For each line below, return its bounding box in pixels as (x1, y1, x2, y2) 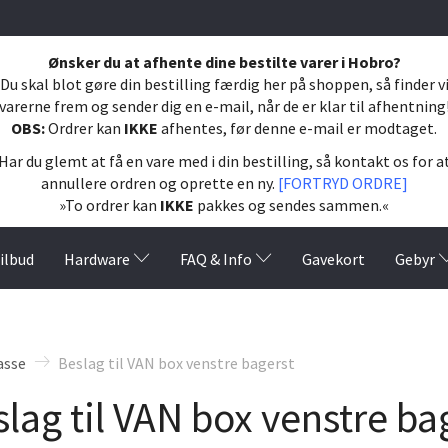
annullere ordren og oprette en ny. (40, 172, 278, 193)
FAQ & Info (180, 248, 252, 269)
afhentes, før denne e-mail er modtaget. (161, 117, 437, 138)
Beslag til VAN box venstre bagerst (58, 352, 295, 373)
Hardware (64, 248, 130, 269)
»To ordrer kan (59, 194, 160, 215)
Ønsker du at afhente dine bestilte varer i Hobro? (47, 51, 401, 72)
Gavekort (302, 248, 365, 269)
